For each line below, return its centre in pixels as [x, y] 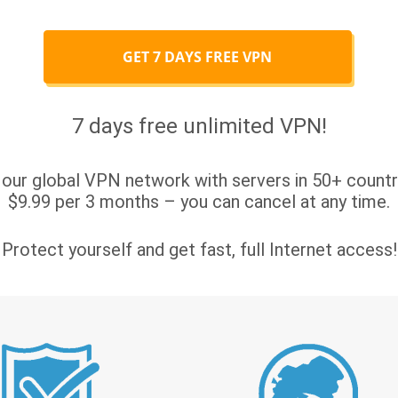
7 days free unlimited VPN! [199, 126]
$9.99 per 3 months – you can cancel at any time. [199, 202]
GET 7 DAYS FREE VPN [198, 57]
